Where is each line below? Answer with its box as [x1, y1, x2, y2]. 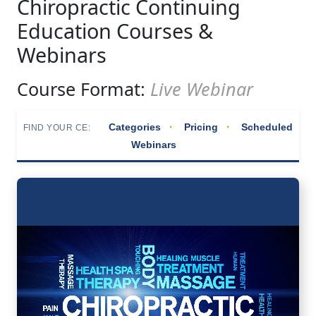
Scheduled [241, 121, 293, 133]
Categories [109, 121, 162, 133]
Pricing [184, 121, 219, 133]
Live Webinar [150, 77, 253, 102]
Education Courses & [17, 17, 213, 45]
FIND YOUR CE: [23, 123, 91, 133]
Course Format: [17, 77, 150, 102]
